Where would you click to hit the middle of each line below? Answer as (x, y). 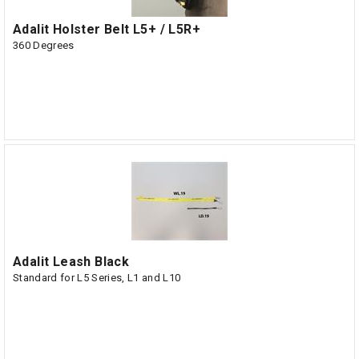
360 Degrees (44, 45)
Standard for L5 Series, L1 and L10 (97, 278)
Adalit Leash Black (71, 262)
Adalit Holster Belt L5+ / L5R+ (107, 29)
